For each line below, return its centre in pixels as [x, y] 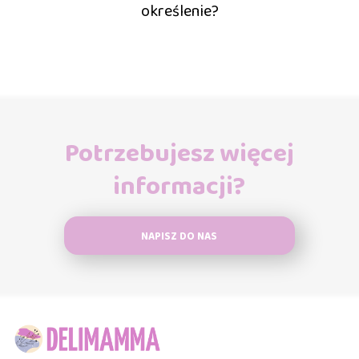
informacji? [179, 187]
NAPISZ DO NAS [179, 236]
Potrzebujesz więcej [179, 154]
